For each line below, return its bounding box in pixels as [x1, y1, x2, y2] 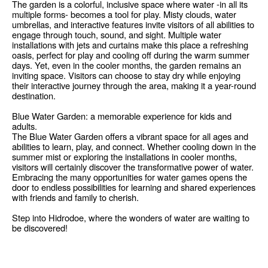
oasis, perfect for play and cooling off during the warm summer [12, 48, 249, 61]
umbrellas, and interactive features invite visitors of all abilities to [12, 17, 254, 31]
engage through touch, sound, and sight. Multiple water [12, 28, 221, 41]
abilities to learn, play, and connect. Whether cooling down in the [12, 139, 256, 153]
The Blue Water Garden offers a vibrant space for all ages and [12, 129, 248, 142]
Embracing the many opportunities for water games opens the [12, 170, 247, 183]
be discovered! [12, 221, 68, 234]
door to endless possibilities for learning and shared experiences [12, 180, 255, 193]
